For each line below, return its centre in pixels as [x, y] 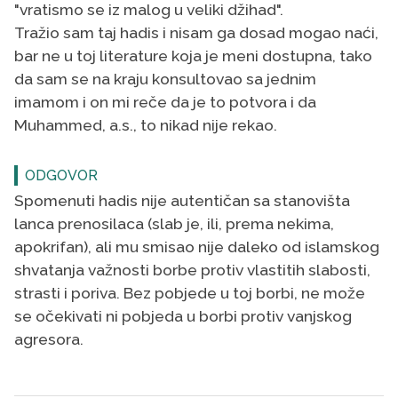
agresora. [49, 339]
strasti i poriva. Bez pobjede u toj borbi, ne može [190, 293]
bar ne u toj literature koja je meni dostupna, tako [193, 56]
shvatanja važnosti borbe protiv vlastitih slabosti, [192, 270]
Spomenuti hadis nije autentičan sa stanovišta [182, 200]
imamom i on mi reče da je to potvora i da [165, 102]
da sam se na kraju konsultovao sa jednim [165, 79]
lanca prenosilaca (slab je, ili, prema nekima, [174, 223]
